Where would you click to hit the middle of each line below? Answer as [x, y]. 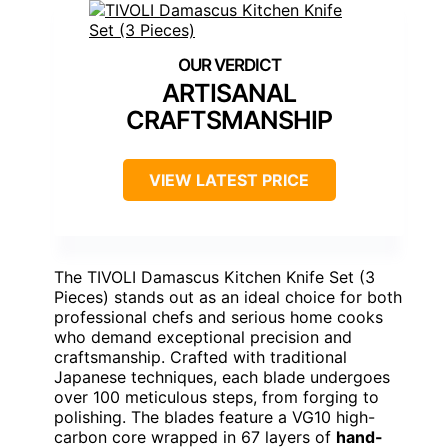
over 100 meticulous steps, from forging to [216, 397]
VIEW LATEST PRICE [229, 180]
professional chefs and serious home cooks [218, 317]
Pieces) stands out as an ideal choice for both [228, 297]
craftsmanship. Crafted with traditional [200, 357]
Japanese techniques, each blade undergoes [222, 377]
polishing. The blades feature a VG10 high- [214, 417]
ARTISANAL [229, 93]
